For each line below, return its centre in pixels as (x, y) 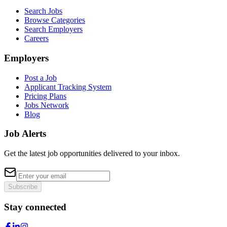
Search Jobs (43, 11)
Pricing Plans (45, 96)
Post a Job (41, 78)
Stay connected (35, 207)
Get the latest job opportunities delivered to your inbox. (92, 154)
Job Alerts (25, 134)
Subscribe (23, 187)
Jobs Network (47, 105)
